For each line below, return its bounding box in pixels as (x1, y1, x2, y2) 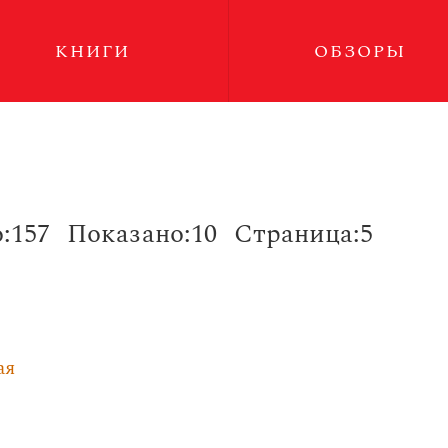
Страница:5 (234, 214, 373, 254)
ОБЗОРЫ (314, 38, 407, 65)
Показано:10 (67, 214, 217, 254)
